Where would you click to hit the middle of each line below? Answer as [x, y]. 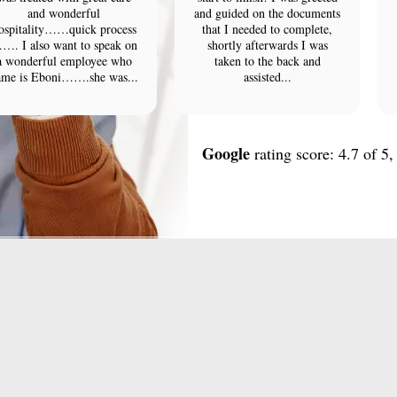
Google [226, 153]
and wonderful [64, 13]
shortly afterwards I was [267, 45]
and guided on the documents [268, 13]
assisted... [267, 77]
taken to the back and [267, 61]
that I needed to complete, [268, 29]
